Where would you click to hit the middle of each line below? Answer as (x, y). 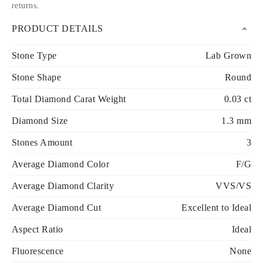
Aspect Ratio (38, 229)
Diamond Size (40, 121)
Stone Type (34, 55)
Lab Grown (228, 55)
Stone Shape (37, 77)
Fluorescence (38, 251)
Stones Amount (42, 142)
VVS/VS (233, 186)
